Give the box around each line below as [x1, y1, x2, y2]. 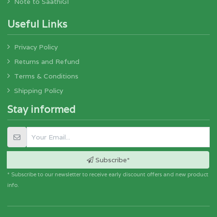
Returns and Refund [14, 57, 79, 66]
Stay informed [7, 103, 76, 116]
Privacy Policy [14, 43, 58, 52]
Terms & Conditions [14, 72, 78, 81]
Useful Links [7, 17, 67, 31]
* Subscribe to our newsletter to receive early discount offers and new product [7, 171, 208, 178]
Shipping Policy [14, 86, 63, 95]
